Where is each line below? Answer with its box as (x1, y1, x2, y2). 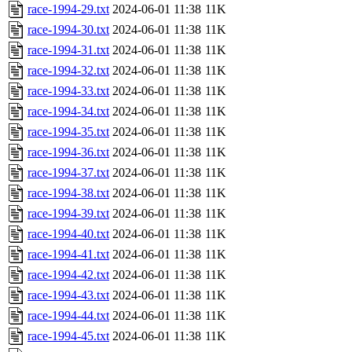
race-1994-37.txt (27, 166, 109, 180)
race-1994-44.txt (27, 309, 109, 323)
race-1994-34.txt (27, 104, 109, 119)
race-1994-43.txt (27, 288, 109, 302)
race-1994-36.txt (27, 145, 109, 159)
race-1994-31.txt (27, 43, 109, 57)
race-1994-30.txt (27, 23, 109, 37)
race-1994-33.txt (27, 84, 109, 98)
